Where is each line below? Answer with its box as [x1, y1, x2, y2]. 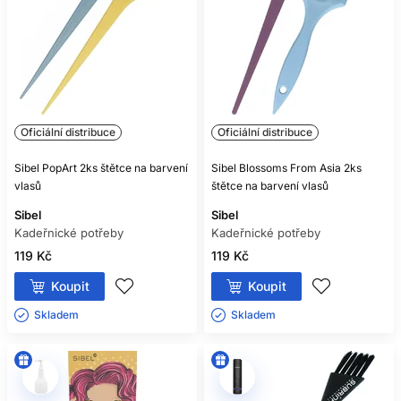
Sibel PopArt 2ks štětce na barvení [14, 161, 188, 175]
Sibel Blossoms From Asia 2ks [211, 161, 362, 175]
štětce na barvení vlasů [211, 179, 328, 192]
